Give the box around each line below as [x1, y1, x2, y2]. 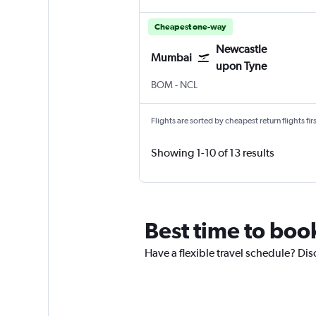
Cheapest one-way [154, 22, 226, 32]
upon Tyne [215, 59, 267, 73]
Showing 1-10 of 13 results [150, 146, 274, 160]
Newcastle [215, 42, 267, 56]
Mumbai [150, 51, 192, 65]
